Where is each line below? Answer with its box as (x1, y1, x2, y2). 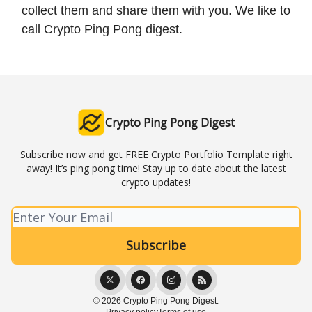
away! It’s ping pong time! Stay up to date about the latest (26, 162, 286, 175)
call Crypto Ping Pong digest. (22, 22, 182, 37)
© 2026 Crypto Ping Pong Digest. (93, 296, 219, 306)
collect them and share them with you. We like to (22, 3, 290, 18)
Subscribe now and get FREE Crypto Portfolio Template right (19, 148, 292, 162)
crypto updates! (121, 175, 191, 189)
